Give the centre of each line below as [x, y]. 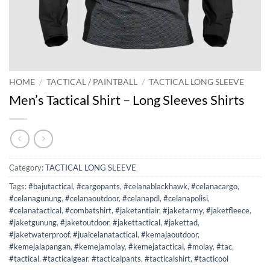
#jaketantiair [137, 211]
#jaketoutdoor [85, 223]
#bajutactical [51, 187]
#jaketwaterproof [39, 235]
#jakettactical [137, 223]
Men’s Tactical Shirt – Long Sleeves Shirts [127, 99]
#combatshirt [88, 211]
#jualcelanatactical [105, 235]
